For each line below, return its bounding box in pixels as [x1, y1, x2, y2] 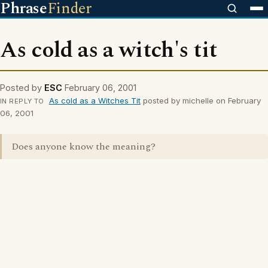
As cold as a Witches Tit [48, 96, 141, 105]
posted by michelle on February [140, 96, 261, 105]
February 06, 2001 [65, 83, 136, 93]
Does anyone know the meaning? [11, 139, 156, 154]
